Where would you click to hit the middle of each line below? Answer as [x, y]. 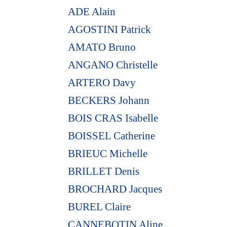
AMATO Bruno [102, 47]
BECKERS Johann [109, 100]
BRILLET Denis [104, 171]
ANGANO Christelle [113, 65]
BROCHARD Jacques [115, 189]
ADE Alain [92, 11]
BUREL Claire [100, 206]
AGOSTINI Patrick [110, 29]
